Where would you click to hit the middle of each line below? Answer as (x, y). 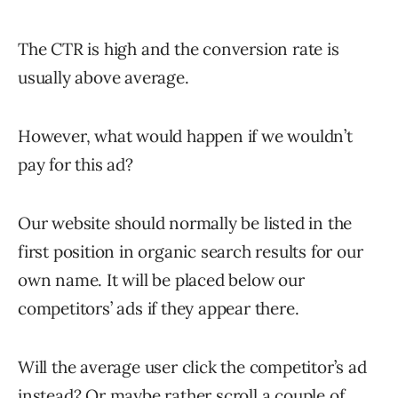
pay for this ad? (76, 164)
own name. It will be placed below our (161, 279)
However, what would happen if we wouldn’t (185, 135)
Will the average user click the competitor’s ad (192, 366)
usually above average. (103, 77)
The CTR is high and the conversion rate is (179, 48)
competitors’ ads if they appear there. (159, 308)
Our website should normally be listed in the (185, 223)
